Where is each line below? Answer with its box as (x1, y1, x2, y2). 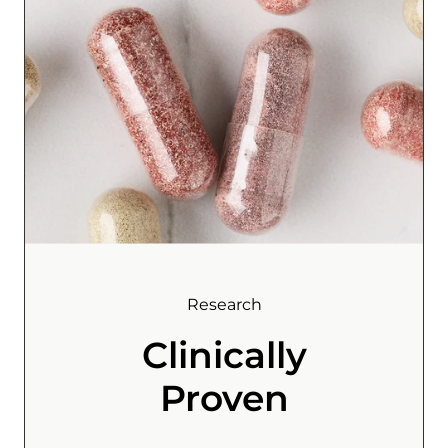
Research (186, 294, 262, 314)
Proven (159, 375, 289, 420)
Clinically (141, 332, 307, 377)
